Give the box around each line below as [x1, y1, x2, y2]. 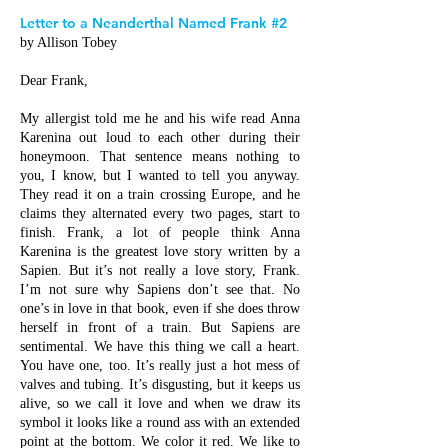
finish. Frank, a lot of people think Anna [20, 225, 300, 240]
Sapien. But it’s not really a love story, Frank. [20, 263, 300, 278]
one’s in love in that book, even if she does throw [20, 301, 300, 316]
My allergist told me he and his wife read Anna [20, 111, 300, 126]
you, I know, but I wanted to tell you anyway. [20, 168, 300, 183]
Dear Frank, [20, 73, 88, 88]
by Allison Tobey [20, 35, 117, 50]
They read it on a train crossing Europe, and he [20, 187, 300, 202]
